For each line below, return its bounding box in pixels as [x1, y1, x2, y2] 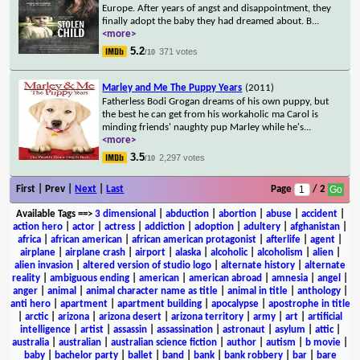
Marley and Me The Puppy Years [102, 82, 243, 93]
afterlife [266, 234, 301, 245]
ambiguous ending [50, 272, 129, 284]
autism [266, 337, 296, 348]
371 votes [159, 46, 198, 56]
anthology [297, 285, 341, 297]
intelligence [19, 324, 71, 335]
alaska [174, 247, 201, 258]
